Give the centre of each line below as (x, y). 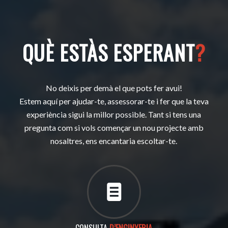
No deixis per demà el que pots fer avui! (114, 88)
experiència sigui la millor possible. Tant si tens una (114, 114)
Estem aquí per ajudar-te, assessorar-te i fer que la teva (114, 101)
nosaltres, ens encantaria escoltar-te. (114, 140)
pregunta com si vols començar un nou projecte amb (114, 127)
